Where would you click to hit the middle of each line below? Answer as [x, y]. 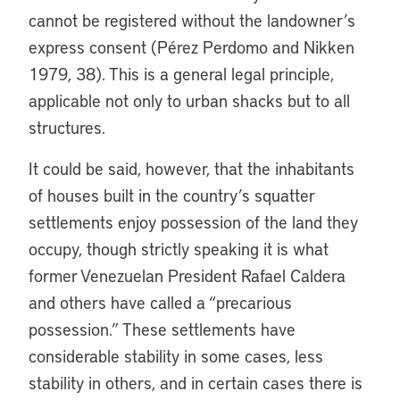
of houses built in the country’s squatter [171, 195]
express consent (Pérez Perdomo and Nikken [192, 47]
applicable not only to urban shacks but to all [189, 100]
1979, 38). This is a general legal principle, [181, 74]
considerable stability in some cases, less [176, 356]
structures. [67, 127]
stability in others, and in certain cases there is [196, 383]
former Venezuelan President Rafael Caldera [187, 275]
